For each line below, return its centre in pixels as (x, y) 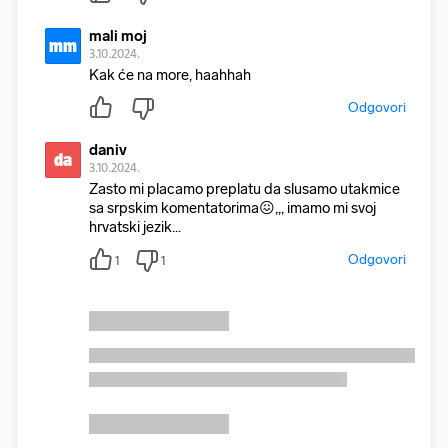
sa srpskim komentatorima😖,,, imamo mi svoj (232, 208)
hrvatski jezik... (135, 227)
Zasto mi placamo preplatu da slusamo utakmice (244, 189)
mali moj (118, 36)
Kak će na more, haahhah (170, 75)
